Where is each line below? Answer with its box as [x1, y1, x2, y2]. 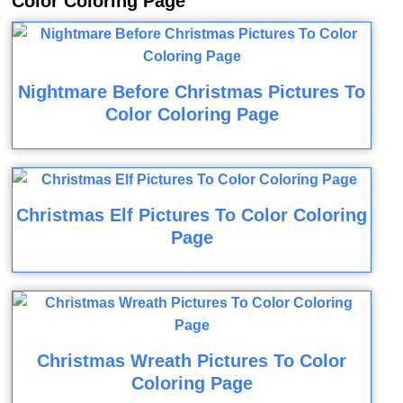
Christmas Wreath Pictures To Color [37, 351, 347, 371]
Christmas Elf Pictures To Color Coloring [16, 205, 368, 225]
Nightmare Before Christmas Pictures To [18, 82, 366, 102]
